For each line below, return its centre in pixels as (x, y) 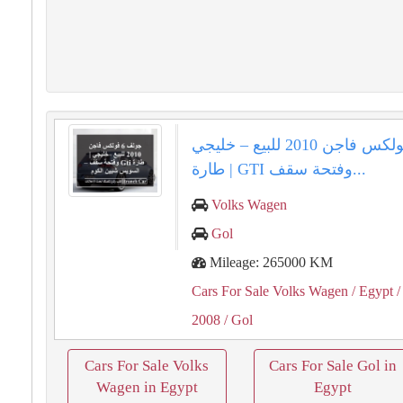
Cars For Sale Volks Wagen (270, 291)
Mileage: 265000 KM (270, 262)
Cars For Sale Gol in (332, 366)
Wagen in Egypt (147, 387)
